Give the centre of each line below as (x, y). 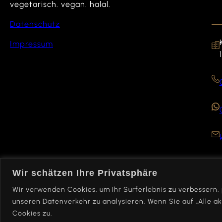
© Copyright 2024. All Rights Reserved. (82, 205)
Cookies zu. (32, 213)
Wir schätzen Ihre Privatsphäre (85, 173)
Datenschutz (35, 24)
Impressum (31, 44)
